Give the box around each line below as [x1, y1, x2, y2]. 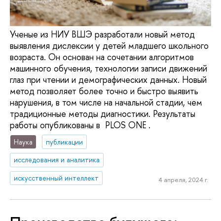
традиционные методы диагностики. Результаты [10, 108, 195, 120]
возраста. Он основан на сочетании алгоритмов [10, 51, 194, 63]
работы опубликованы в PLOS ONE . [10, 119, 150, 131]
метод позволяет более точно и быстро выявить [10, 85, 198, 97]
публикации [46, 137, 83, 147]
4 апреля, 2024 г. [158, 175, 208, 184]
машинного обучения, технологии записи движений [10, 62, 207, 74]
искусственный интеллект [14, 173, 99, 183]
